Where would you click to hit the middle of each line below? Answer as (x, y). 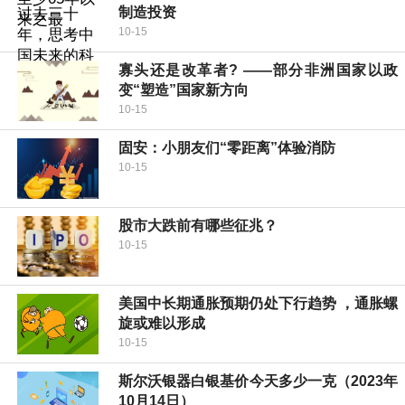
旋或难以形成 (162, 324)
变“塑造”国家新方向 (184, 90)
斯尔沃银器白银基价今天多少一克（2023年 (258, 381)
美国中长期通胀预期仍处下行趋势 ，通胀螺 (258, 304)
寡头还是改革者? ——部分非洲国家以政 (258, 71)
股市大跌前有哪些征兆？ (198, 226)
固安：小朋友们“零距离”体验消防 (227, 148)
